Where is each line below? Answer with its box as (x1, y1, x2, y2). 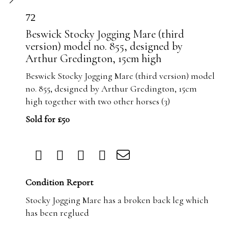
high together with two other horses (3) (25, 96, 170, 107)
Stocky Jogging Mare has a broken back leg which (25, 194, 209, 206)
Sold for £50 (25, 113, 70, 125)
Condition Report (25, 177, 93, 188)
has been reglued (25, 207, 89, 219)
